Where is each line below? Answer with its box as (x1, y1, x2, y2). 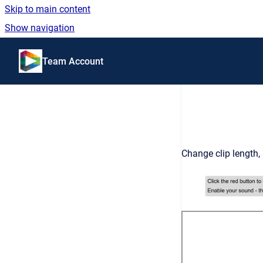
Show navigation (5, 22, 75, 33)
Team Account (42, 55, 103, 67)
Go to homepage (42, 48, 110, 59)
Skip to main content (5, 4, 90, 15)
